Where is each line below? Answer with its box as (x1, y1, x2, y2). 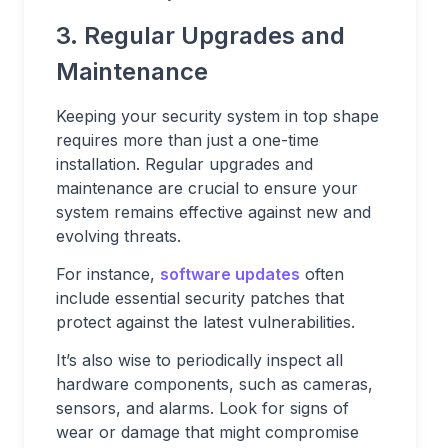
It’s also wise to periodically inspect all (56, 350, 343, 371)
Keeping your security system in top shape (56, 106, 379, 127)
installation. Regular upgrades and (56, 154, 313, 175)
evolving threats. (56, 226, 181, 247)
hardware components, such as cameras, (56, 374, 373, 395)
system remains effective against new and (56, 202, 371, 223)
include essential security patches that (56, 288, 344, 309)
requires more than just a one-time (56, 130, 319, 151)
